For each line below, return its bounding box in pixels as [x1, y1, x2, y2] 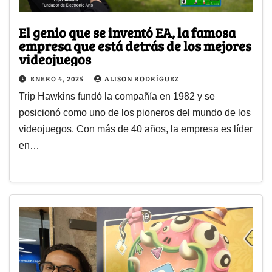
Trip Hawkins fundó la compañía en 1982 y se [19, 91, 215, 102]
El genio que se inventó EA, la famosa [19, 23, 236, 42]
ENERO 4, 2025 [30, 73, 86, 84]
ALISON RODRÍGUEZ [104, 73, 179, 84]
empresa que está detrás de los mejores [19, 36, 251, 55]
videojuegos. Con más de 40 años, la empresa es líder [19, 124, 253, 135]
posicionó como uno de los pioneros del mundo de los [19, 107, 251, 118]
